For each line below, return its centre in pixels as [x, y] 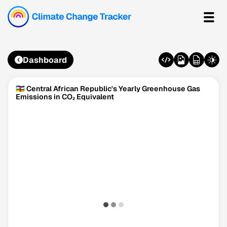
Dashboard [45, 60]
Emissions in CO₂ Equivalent [65, 97]
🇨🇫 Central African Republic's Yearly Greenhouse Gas [108, 89]
